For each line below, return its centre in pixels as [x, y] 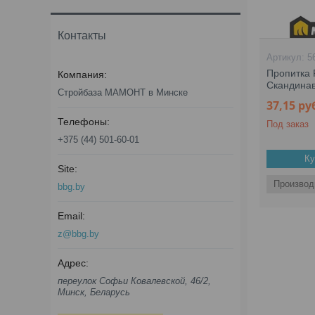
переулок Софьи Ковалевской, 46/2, [134, 281]
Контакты [82, 36]
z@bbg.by [78, 234]
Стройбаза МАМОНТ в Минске [123, 92]
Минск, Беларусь [94, 292]
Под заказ [288, 124]
